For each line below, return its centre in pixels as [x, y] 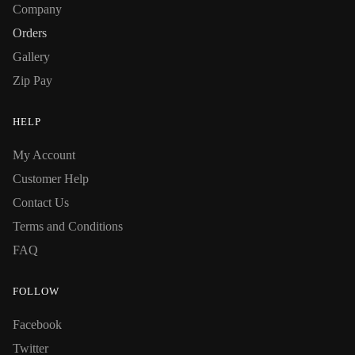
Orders [30, 32]
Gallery [31, 56]
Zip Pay [32, 80]
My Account [44, 155]
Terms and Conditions [68, 226]
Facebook [37, 324]
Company [37, 9]
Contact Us [41, 202]
